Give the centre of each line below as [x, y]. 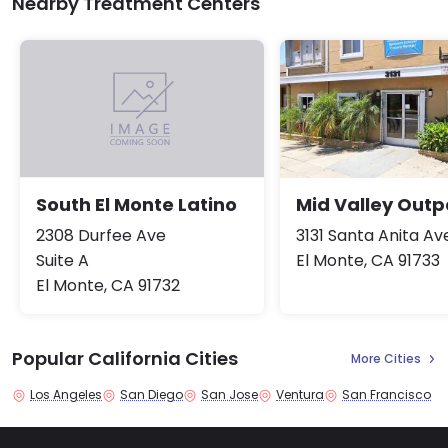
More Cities [386, 358]
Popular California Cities [125, 358]
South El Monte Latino [136, 204]
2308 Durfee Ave [101, 235]
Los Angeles [66, 394]
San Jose [229, 394]
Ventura [300, 394]
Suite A [62, 260]
